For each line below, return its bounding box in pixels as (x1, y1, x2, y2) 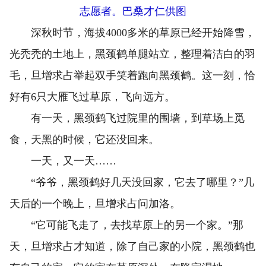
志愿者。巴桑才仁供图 (80, 5, 186, 17)
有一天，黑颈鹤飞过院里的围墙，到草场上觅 (9, 112, 245, 124)
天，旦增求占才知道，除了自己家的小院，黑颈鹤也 (9, 240, 255, 252)
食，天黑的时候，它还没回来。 (9, 133, 159, 145)
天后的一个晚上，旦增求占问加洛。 (9, 197, 180, 210)
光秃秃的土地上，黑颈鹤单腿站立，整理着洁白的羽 (9, 47, 255, 60)
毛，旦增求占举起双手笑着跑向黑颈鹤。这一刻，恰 (9, 69, 255, 81)
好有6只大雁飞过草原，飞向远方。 (9, 90, 175, 103)
